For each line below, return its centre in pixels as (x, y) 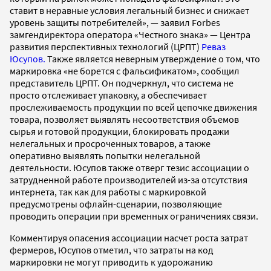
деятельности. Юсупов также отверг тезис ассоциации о (129, 167)
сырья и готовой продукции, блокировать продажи (119, 131)
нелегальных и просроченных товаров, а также (110, 143)
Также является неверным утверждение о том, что (153, 58)
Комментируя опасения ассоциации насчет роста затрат (129, 237)
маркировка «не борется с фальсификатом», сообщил (125, 70)
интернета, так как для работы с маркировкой (108, 191)
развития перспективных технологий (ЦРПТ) (106, 46)
